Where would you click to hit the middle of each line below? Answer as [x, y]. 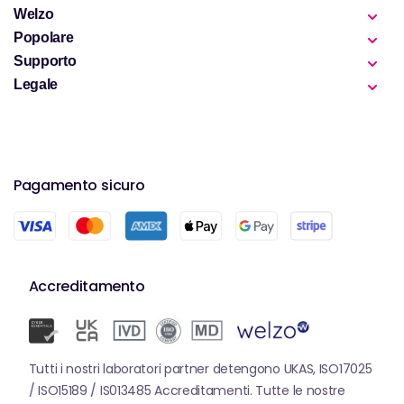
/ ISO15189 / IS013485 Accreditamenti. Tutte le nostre [187, 391]
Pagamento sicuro [79, 185]
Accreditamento [87, 286]
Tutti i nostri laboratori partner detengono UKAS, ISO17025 [200, 369]
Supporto [45, 61]
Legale [36, 84]
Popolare [44, 37]
